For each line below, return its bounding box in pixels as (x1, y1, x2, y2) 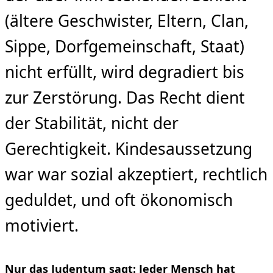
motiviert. (5, 214, 79, 236)
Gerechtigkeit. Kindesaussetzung (5, 137, 252, 160)
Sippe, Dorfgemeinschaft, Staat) (5, 35, 244, 57)
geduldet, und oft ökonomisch (5, 188, 233, 211)
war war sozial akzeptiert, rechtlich (5, 163, 268, 185)
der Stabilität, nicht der (5, 112, 179, 134)
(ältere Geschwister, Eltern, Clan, (5, 9, 249, 32)
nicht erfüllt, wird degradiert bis (5, 60, 244, 83)
